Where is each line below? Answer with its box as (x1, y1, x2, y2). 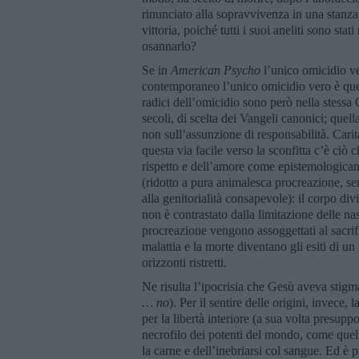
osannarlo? (142, 38, 196, 53)
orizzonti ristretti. (142, 255, 227, 269)
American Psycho (171, 63, 264, 77)
